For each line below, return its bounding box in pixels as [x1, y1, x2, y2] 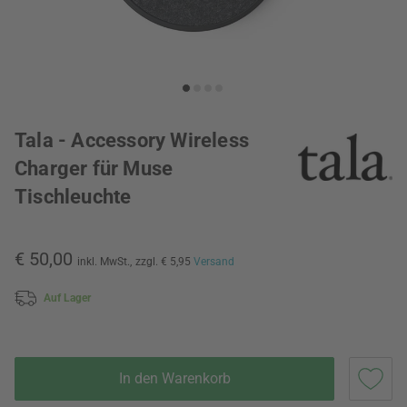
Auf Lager [44, 291, 91, 304]
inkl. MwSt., [77, 255, 132, 268]
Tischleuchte [15, 185, 132, 208]
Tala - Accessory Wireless [15, 129, 249, 152]
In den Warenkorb [118, 369, 231, 387]
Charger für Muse [15, 157, 174, 180]
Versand [194, 255, 234, 268]
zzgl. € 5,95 [135, 255, 194, 268]
